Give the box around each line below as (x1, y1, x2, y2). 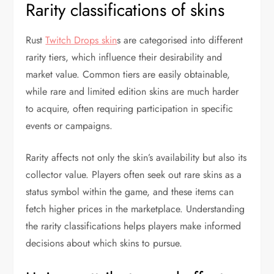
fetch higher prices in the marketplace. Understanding (26, 201, 245, 216)
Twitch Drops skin (45, 32, 117, 47)
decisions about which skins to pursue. (26, 235, 183, 250)
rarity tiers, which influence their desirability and (26, 50, 223, 64)
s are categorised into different (117, 32, 243, 47)
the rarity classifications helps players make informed (26, 218, 242, 233)
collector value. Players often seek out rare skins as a (26, 167, 242, 182)
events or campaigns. (26, 118, 113, 133)
